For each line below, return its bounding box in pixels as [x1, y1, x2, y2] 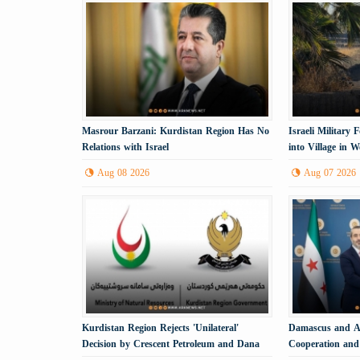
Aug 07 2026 [304, 163, 357, 182]
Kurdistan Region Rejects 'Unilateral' [82, 319, 239, 337]
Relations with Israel [82, 137, 169, 156]
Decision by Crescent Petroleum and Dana [82, 335, 260, 354]
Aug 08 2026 [97, 163, 149, 182]
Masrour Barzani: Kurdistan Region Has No [82, 121, 269, 140]
